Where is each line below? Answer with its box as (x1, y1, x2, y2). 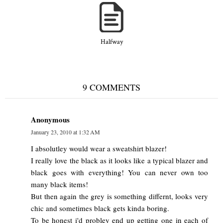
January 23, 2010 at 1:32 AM (31, 127, 100, 136)
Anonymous (31, 113, 70, 125)
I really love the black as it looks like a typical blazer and (31, 155, 208, 165)
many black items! (31, 179, 88, 189)
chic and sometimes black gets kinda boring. (31, 203, 169, 213)
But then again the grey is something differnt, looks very (31, 191, 208, 201)
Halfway (100, 37, 123, 46)
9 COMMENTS (83, 81, 140, 93)
